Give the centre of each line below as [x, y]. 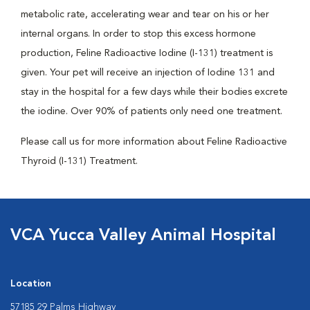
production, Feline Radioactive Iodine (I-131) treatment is [147, 53]
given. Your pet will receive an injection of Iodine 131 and [148, 73]
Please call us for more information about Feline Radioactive [154, 142]
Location [31, 284]
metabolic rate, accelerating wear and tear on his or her [145, 15]
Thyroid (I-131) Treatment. [79, 161]
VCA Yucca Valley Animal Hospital [143, 236]
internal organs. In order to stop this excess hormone [138, 34]
